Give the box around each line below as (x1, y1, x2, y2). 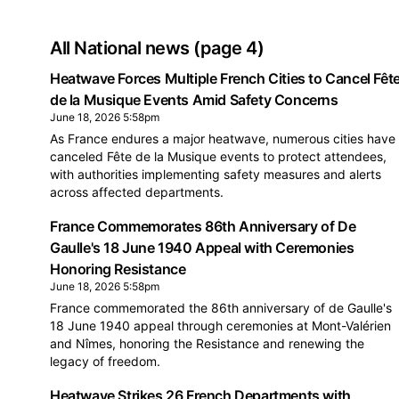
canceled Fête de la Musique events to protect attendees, (50, 149, 387, 164)
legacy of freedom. (50, 354, 160, 369)
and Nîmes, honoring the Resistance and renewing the (50, 336, 364, 351)
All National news (50, 37, 193, 59)
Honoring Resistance (50, 260, 186, 278)
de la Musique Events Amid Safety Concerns (50, 91, 338, 109)
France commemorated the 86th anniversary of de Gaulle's (50, 300, 392, 315)
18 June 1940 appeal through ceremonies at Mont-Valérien (50, 318, 391, 333)
